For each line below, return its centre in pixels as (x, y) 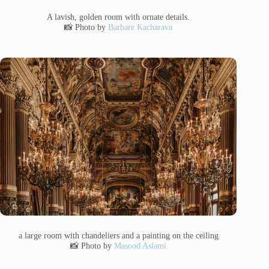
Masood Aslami (141, 246)
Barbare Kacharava (141, 27)
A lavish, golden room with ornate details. (119, 17)
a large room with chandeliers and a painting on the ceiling (118, 236)
